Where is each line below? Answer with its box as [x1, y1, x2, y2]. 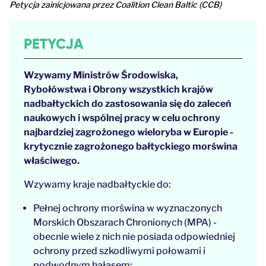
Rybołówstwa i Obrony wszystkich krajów [24, 83, 213, 95]
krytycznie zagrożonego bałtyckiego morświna [24, 140, 237, 152]
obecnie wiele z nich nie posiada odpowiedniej [33, 230, 235, 242]
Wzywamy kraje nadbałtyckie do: [24, 178, 171, 190]
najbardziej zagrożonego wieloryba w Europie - [24, 126, 233, 138]
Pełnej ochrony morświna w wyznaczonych [33, 202, 222, 214]
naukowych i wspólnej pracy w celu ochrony [24, 112, 220, 123]
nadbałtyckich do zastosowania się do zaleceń [24, 97, 232, 109]
